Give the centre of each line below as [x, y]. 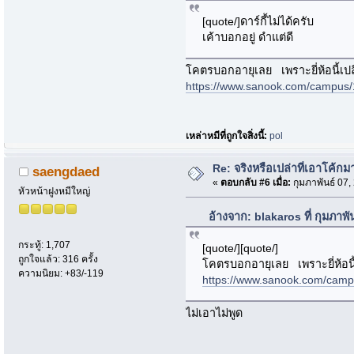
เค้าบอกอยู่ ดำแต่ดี [247, 37]
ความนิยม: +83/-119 [61, 273]
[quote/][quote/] [240, 248]
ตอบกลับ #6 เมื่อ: [255, 183]
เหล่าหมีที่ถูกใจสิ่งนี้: [228, 136]
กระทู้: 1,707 [45, 245]
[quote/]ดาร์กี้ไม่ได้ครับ [258, 21]
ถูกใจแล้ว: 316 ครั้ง [58, 259]
